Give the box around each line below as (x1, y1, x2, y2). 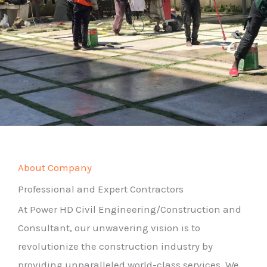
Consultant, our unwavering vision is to (18, 222, 200, 234)
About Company (18, 162, 92, 173)
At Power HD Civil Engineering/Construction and (18, 203, 241, 215)
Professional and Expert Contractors (18, 183, 184, 195)
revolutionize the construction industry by (18, 240, 213, 252)
